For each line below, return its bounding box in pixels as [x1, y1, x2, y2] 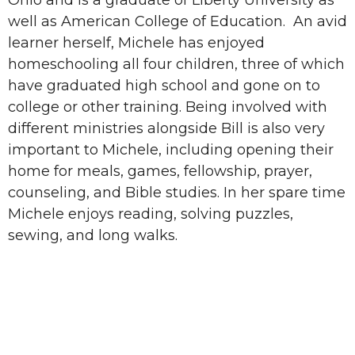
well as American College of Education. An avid [8, 12, 347, 30]
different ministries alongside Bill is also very [8, 119, 325, 137]
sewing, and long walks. [8, 226, 177, 244]
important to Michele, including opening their [8, 140, 334, 158]
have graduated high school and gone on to [8, 76, 320, 94]
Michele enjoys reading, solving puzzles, [8, 204, 293, 223]
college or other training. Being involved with [8, 97, 327, 116]
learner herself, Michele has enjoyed [8, 33, 265, 52]
